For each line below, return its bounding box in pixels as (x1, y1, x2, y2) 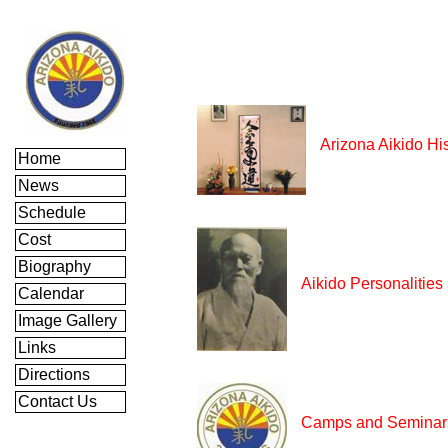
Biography (18, 258, 95, 275)
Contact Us (18, 393, 101, 410)
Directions (18, 366, 94, 383)
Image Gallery (18, 312, 121, 329)
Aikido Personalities (301, 275, 443, 292)
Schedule (18, 204, 90, 221)
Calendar (18, 285, 88, 302)
